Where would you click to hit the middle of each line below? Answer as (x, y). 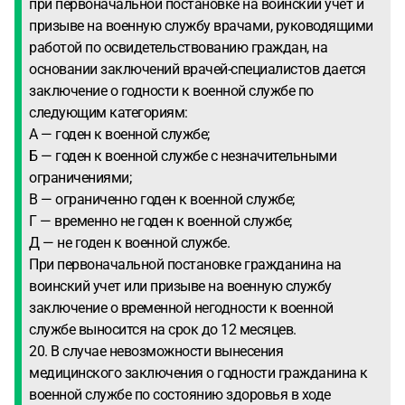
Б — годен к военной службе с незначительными (183, 156)
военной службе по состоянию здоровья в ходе (180, 395)
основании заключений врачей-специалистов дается (198, 69)
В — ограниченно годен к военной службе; (162, 199)
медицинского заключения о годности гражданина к (198, 373)
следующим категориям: (108, 113)
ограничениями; (80, 178)
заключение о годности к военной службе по (171, 91)
